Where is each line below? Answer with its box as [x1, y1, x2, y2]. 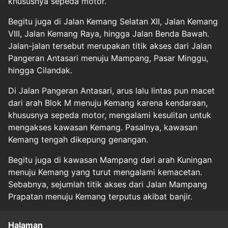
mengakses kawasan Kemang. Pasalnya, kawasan [8, 122, 197, 132]
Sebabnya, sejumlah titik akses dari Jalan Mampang [8, 179, 207, 189]
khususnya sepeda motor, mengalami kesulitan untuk [8, 110, 211, 120]
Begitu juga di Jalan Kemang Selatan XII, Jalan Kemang [8, 16, 218, 26]
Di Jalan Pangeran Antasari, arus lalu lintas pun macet [8, 85, 215, 96]
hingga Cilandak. [8, 65, 72, 75]
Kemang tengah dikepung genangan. [8, 134, 148, 145]
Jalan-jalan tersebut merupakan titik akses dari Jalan [8, 41, 212, 51]
